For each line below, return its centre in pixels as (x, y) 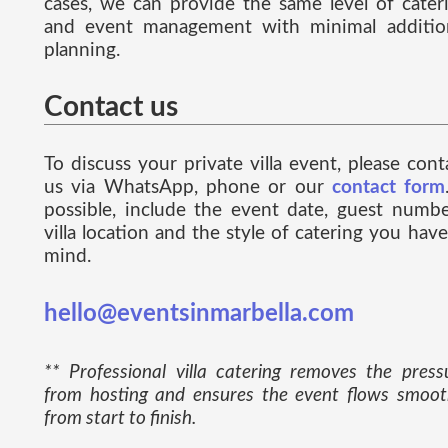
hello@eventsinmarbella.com (199, 314)
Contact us (111, 107)
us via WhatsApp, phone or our (188, 188)
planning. (82, 51)
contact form (388, 188)
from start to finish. (120, 419)
